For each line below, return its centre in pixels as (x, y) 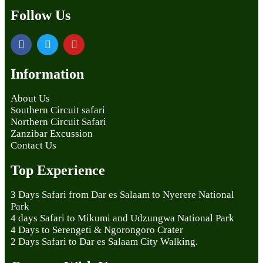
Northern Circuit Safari (58, 122)
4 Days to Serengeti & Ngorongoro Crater (97, 230)
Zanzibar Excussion (52, 133)
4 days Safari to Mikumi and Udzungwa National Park (122, 218)
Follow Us (41, 15)
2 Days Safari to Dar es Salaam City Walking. (104, 241)
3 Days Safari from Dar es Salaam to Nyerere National (122, 194)
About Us (30, 98)
